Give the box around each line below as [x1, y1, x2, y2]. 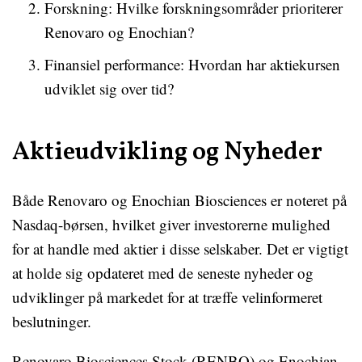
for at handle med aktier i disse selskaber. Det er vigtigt [12, 238, 348, 259]
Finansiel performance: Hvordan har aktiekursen [44, 54, 340, 74]
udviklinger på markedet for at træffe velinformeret [12, 287, 322, 307]
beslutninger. [12, 311, 91, 331]
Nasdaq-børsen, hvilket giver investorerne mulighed [12, 214, 330, 234]
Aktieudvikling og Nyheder [12, 135, 322, 170]
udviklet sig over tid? [44, 78, 174, 99]
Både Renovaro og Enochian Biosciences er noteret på [12, 190, 347, 210]
